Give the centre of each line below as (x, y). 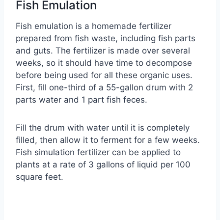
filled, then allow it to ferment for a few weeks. (108, 140)
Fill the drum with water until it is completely (103, 128)
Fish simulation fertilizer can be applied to (98, 152)
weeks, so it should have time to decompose (104, 63)
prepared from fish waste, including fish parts (106, 39)
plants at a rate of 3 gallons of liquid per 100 (103, 165)
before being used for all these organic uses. (104, 75)
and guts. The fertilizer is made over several (103, 51)
